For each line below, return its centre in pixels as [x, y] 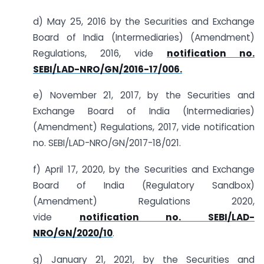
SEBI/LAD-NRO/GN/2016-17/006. [108, 69]
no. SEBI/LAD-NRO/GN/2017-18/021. [107, 143]
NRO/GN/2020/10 [73, 233]
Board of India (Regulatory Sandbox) [144, 186]
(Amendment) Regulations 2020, [144, 202]
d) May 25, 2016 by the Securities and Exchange [144, 21]
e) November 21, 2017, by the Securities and [144, 95]
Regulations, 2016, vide [100, 53]
